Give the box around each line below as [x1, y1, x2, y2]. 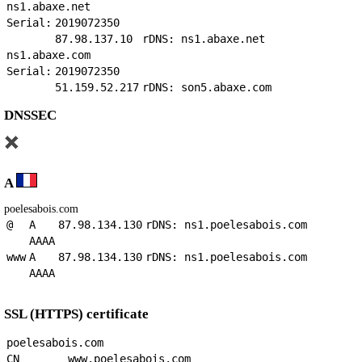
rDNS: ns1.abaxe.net [142, 32, 265, 45]
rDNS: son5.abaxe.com [142, 80, 271, 94]
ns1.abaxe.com [6, 48, 90, 61]
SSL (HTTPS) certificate [4, 306, 149, 322]
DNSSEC [4, 107, 57, 123]
